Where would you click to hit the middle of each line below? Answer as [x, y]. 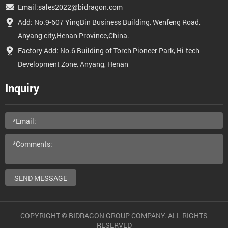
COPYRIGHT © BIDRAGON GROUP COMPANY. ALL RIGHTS [114, 216]
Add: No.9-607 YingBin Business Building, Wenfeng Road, [109, 22]
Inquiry [22, 88]
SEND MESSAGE [41, 178]
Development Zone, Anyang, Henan [73, 64]
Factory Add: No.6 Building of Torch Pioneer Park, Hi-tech [109, 51]
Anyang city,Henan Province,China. [74, 35]
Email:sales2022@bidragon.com [70, 7]
